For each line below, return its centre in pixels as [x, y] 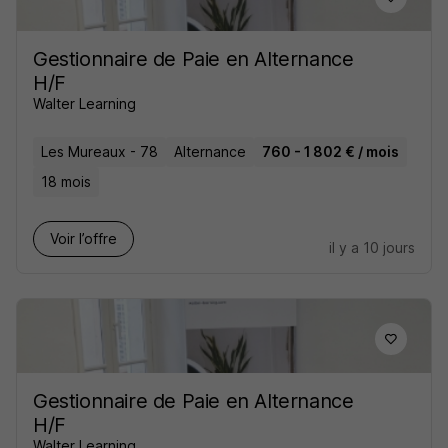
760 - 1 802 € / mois [330, 151]
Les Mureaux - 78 [99, 151]
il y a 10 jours [372, 247]
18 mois [66, 181]
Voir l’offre [83, 238]
